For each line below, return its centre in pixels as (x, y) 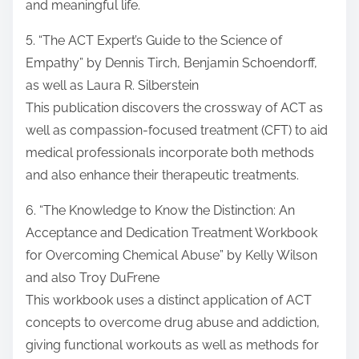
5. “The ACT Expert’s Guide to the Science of (154, 41)
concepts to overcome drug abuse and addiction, (173, 323)
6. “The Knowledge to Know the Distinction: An (160, 211)
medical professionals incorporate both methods (170, 153)
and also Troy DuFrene (93, 278)
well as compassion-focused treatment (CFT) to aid (177, 131)
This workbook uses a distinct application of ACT (169, 301)
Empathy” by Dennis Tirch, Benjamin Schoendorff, (171, 63)
